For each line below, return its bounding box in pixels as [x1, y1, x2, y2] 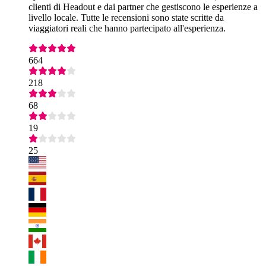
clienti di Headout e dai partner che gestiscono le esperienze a [28, 1, 258, 12]
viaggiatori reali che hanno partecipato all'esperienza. [28, 23, 226, 33]
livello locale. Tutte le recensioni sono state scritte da [28, 12, 224, 23]
